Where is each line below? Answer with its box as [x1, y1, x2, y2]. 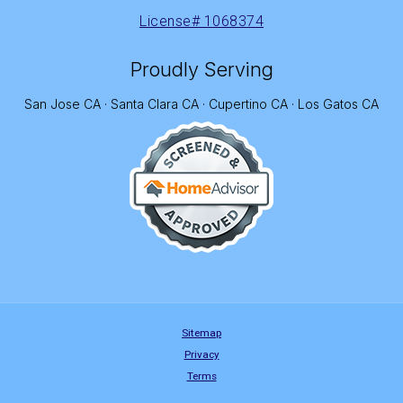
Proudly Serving [130, 57, 273, 81]
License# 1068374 [139, 12, 264, 30]
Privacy [184, 347, 219, 361]
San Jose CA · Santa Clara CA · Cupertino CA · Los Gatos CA [24, 95, 379, 112]
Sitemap [182, 326, 221, 339]
